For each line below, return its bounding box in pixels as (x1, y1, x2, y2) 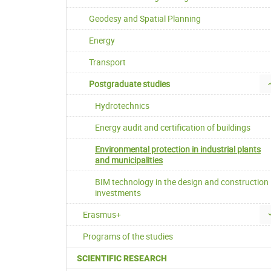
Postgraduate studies (89, 78, 170, 90)
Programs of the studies (83, 230, 173, 243)
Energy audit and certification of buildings (95, 122, 250, 134)
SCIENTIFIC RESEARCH (77, 253, 167, 264)
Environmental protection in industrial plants (95, 143, 261, 155)
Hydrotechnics (95, 100, 149, 112)
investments (95, 187, 141, 199)
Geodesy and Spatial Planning (89, 13, 201, 25)
